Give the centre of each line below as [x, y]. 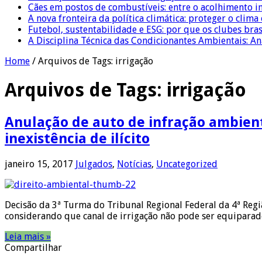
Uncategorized [187, 164]
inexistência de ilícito [77, 138]
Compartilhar [33, 247]
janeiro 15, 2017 [39, 164]
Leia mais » [28, 236]
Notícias [134, 164]
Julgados [94, 164]
